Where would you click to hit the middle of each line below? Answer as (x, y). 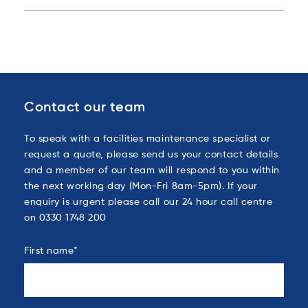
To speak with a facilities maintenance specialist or (147, 138)
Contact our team (85, 107)
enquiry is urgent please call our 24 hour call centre (148, 201)
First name (49, 250)
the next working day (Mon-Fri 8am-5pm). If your (141, 185)
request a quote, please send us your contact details (151, 154)
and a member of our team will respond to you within (152, 169)
